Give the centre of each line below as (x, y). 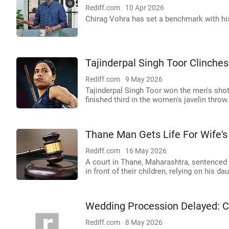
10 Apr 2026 (145, 8)
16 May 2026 (146, 151)
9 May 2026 (144, 79)
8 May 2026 (144, 222)
